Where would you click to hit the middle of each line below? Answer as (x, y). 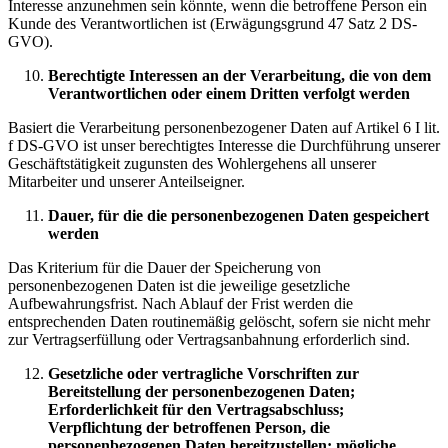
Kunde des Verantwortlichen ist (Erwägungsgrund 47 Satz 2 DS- (212, 23)
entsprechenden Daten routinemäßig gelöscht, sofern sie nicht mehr (219, 321)
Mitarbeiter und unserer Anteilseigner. (126, 181)
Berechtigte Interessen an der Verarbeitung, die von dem (239, 75)
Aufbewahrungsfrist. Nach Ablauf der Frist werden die (180, 303)
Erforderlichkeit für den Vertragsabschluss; (196, 409)
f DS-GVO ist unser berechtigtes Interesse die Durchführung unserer (224, 145)
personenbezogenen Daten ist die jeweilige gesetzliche (179, 285)
